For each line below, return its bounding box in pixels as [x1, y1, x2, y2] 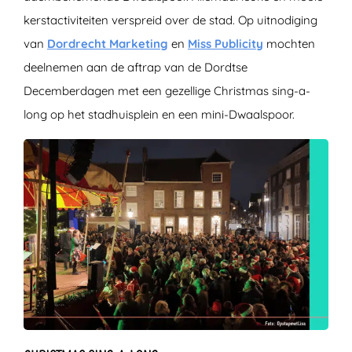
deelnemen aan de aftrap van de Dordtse [24, 60, 247, 75]
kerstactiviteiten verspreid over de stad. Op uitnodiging [24, 13, 317, 28]
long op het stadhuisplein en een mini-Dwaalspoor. [24, 107, 295, 123]
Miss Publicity [188, 36, 263, 52]
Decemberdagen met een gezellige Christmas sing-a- [24, 83, 310, 99]
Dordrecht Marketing [47, 36, 168, 52]
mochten [263, 36, 315, 52]
